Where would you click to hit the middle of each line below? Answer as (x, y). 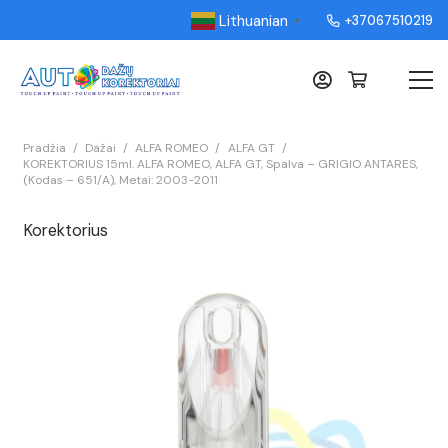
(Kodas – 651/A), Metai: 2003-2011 (120, 180)
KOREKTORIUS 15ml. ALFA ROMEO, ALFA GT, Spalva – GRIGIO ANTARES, (220, 164)
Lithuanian (253, 20)
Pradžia (44, 148)
